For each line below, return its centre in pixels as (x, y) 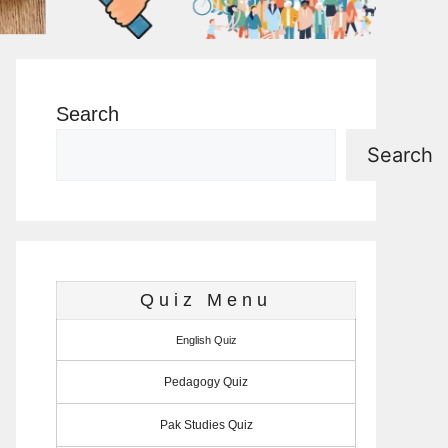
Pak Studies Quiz (206, 424)
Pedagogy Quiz (206, 381)
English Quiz (206, 339)
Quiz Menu (206, 299)
